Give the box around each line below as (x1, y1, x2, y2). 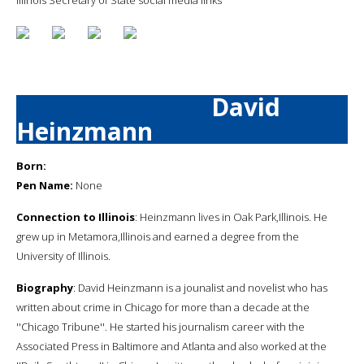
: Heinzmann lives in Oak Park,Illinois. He (135, 209, 327, 224)
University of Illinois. (16, 248, 110, 263)
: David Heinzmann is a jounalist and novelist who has (73, 279, 327, 295)
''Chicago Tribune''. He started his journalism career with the (16, 318, 305, 334)
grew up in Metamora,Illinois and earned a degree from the (16, 228, 299, 244)
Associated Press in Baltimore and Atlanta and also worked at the (16, 338, 327, 353)
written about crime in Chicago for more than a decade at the (16, 299, 310, 314)
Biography (16, 279, 73, 295)
